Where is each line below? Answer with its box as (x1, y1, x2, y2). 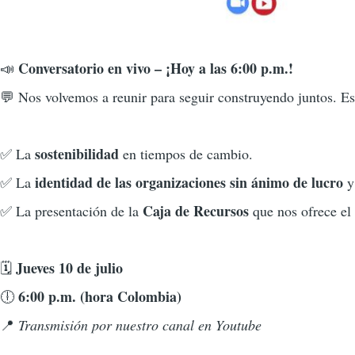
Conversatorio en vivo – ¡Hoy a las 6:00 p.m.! (18, 58, 293, 79)
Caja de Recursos (143, 200, 249, 222)
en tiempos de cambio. (119, 144, 253, 164)
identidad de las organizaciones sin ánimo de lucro (35, 172, 343, 193)
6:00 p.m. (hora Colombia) (18, 286, 181, 307)
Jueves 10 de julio (16, 258, 123, 279)
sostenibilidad (35, 143, 119, 165)
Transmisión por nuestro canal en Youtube (18, 315, 261, 335)
